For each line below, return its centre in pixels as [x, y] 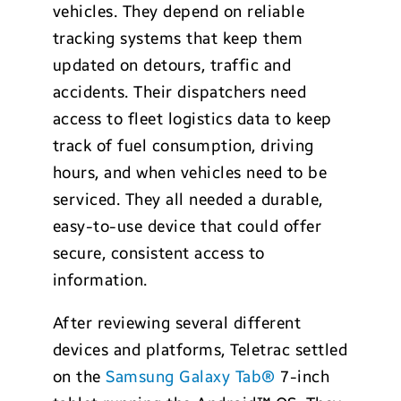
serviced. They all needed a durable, [188, 200]
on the [79, 377]
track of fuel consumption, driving [183, 146]
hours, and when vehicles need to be [190, 173]
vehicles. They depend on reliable [179, 12]
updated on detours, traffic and [172, 65]
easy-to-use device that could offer [187, 226]
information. [100, 280]
